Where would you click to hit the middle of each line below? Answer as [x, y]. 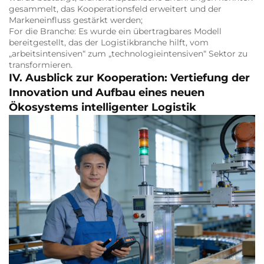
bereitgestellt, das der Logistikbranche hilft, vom [109, 42]
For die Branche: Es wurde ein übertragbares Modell [115, 31]
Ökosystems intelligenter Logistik [103, 107]
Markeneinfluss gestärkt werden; [76, 20]
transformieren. [41, 65]
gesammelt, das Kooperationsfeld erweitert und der [115, 9]
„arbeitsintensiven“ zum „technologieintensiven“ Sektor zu [128, 53]
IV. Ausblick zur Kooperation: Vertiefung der [129, 77]
